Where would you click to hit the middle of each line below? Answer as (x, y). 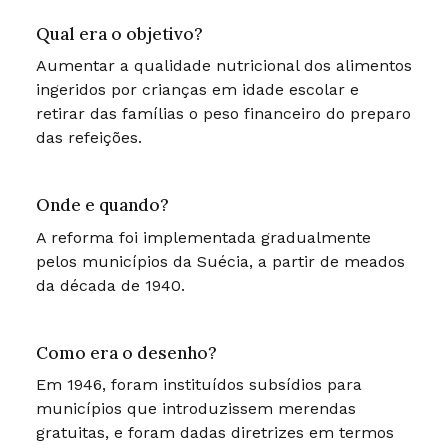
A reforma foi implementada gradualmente (203, 237)
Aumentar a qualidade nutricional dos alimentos (223, 66)
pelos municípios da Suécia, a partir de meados (220, 261)
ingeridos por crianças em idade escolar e (197, 90)
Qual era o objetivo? (119, 33)
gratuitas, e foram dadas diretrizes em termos (214, 433)
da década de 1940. (110, 285)
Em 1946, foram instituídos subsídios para (198, 385)
